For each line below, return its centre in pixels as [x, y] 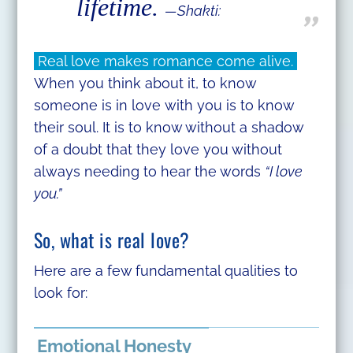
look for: [60, 292]
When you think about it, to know [145, 83]
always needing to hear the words [149, 171]
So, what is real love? [111, 239]
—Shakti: [192, 10]
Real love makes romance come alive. [165, 61]
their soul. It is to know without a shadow [168, 127]
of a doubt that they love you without [158, 149]
